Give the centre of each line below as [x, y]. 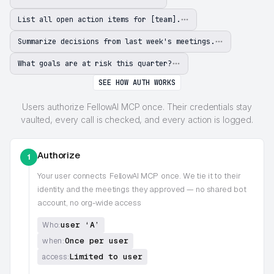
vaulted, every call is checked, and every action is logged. [137, 119]
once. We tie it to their [201, 176]
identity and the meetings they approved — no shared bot [142, 189]
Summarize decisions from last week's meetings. [116, 41]
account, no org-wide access [89, 202]
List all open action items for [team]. [99, 19]
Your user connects [72, 176]
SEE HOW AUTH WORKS [137, 82]
